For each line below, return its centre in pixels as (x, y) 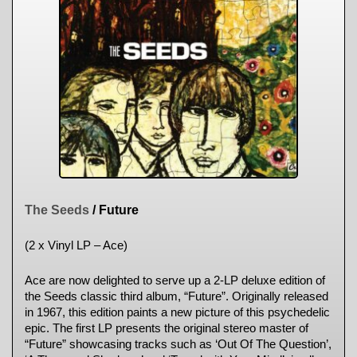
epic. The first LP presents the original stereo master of (167, 328)
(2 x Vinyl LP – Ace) (76, 245)
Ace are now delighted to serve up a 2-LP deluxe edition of (175, 280)
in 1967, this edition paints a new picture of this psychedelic (177, 312)
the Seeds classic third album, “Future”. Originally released (177, 296)
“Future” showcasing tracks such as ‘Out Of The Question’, (178, 344)
